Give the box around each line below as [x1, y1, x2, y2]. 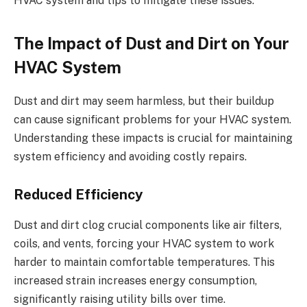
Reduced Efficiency [14, 186, 143, 204]
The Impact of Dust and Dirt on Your [14, 33, 289, 53]
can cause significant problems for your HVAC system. [14, 112, 291, 126]
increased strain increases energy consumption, [14, 273, 257, 287]
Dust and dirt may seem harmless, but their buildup [14, 94, 274, 108]
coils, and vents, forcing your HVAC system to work [14, 236, 274, 250]
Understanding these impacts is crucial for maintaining [14, 131, 293, 145]
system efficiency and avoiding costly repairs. [14, 149, 247, 163]
